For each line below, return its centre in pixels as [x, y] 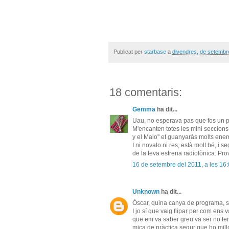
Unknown [146, 192]
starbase [155, 51]
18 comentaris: [146, 93]
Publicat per [129, 51]
